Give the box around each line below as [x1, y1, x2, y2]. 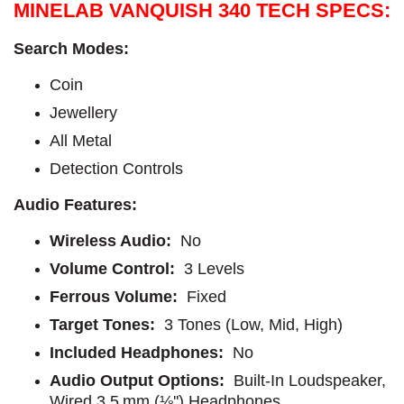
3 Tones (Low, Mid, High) [160, 315, 343, 334]
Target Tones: [50, 315, 160, 334]
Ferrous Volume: [50, 287, 182, 306]
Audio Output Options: [50, 371, 229, 390]
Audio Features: [14, 195, 137, 214]
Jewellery [50, 103, 117, 122]
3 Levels [184, 259, 244, 278]
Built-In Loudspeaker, [229, 371, 386, 390]
